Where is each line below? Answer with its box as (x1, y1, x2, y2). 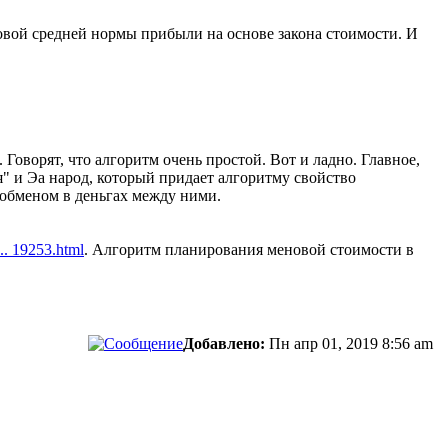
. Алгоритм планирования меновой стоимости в (84, 240, 414, 258)
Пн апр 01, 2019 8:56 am (265, 334, 437, 352)
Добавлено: (183, 334, 265, 352)
